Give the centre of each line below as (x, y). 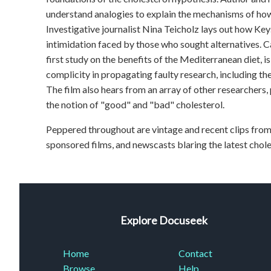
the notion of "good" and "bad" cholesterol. (136, 105)
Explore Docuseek (164, 221)
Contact (195, 253)
